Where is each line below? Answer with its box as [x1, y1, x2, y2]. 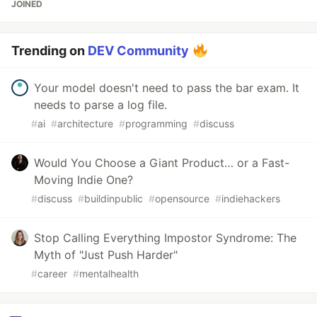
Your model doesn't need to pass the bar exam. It [34, 81, 299, 96]
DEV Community [88, 43, 189, 59]
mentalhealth [79, 267, 139, 280]
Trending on [11, 43, 88, 59]
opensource [155, 192, 209, 205]
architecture [57, 117, 113, 130]
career [38, 267, 67, 280]
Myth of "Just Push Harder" [34, 248, 178, 263]
